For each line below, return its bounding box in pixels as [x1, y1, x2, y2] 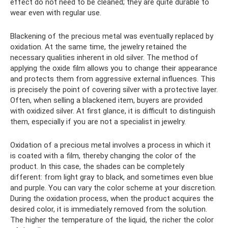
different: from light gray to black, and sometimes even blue [10, 172, 213, 182]
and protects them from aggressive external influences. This [10, 74, 215, 83]
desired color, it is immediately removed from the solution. [10, 204, 207, 214]
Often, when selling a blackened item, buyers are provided [10, 95, 203, 105]
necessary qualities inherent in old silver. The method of [10, 52, 198, 62]
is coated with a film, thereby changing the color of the [10, 151, 196, 160]
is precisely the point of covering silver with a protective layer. [10, 84, 218, 94]
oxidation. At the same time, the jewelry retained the [10, 42, 187, 51]
